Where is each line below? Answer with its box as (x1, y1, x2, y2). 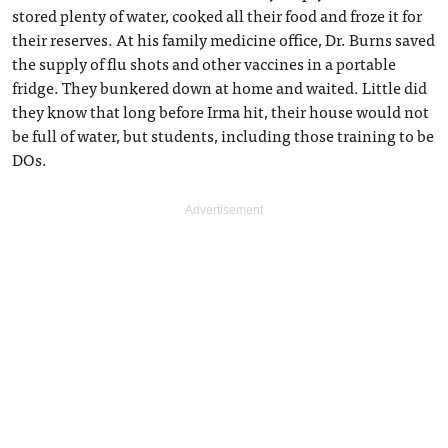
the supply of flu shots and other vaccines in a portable (12, 50, 396, 76)
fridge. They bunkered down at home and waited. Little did (12, 74, 427, 100)
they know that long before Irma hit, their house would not (12, 98, 429, 124)
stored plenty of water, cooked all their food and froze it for (12, 2, 422, 28)
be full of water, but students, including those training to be (12, 122, 434, 148)
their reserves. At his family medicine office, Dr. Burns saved (12, 26, 435, 52)
